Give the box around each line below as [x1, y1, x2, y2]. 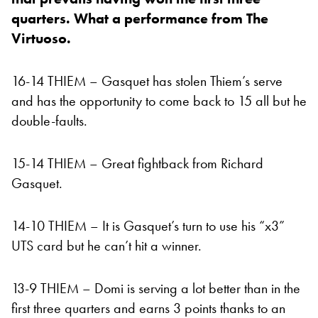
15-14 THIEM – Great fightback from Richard [11, 154, 263, 173]
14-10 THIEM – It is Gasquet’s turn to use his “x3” [11, 216, 285, 236]
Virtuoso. [11, 29, 75, 48]
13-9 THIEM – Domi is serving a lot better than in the [11, 279, 300, 298]
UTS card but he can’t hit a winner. [11, 236, 202, 256]
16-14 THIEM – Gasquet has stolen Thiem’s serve [11, 72, 283, 91]
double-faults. [11, 111, 87, 131]
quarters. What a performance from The [11, 9, 268, 28]
